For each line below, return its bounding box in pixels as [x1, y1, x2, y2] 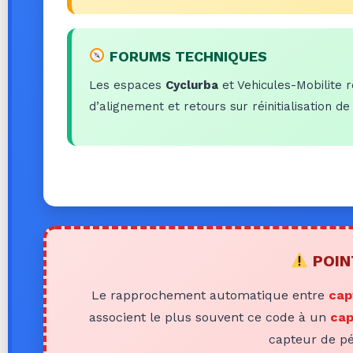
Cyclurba [165, 77, 218, 92]
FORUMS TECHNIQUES [105, 47, 267, 65]
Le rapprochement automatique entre [91, 287, 329, 303]
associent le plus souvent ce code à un [88, 309, 330, 325]
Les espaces [89, 77, 165, 92]
